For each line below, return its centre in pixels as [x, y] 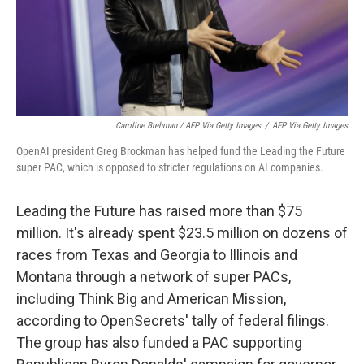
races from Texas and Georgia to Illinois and [157, 255]
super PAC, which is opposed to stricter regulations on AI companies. [170, 168]
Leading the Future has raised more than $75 [159, 211]
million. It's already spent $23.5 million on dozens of [182, 233]
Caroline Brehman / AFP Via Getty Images [188, 126]
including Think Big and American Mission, [151, 299]
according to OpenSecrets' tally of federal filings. [173, 321]
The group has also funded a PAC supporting [159, 343]
